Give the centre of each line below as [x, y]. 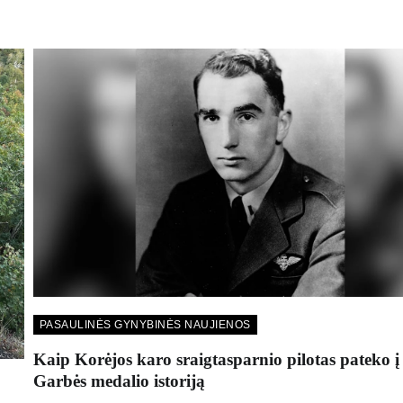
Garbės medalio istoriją [119, 381]
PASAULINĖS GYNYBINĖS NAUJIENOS [145, 325]
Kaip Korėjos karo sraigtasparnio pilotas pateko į [216, 359]
